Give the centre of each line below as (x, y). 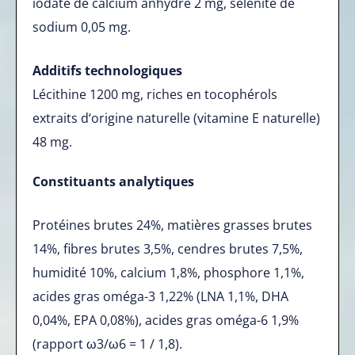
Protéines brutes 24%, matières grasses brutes (172, 225)
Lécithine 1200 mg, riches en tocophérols (155, 94)
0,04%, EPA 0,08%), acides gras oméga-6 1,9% (166, 320)
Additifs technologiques (107, 70)
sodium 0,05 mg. (82, 27)
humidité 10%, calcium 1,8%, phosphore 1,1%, (168, 272)
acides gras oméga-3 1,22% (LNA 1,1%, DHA (160, 296)
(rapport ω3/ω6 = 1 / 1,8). (107, 344)
